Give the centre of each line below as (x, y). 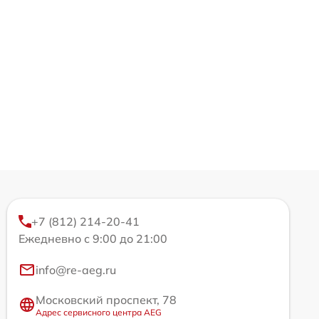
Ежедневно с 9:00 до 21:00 (93, 238)
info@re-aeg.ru (76, 270)
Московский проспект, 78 (106, 299)
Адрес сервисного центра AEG (99, 312)
